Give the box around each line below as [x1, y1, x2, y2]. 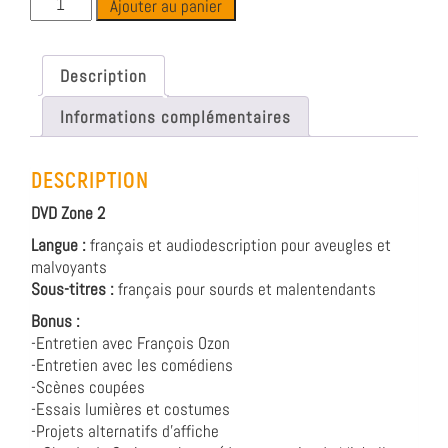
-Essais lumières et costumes [31, 397, 230, 420]
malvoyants [31, 255, 107, 278]
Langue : [31, 233, 86, 256]
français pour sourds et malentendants [114, 277, 376, 300]
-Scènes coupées [31, 375, 145, 398]
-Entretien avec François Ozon [31, 331, 230, 354]
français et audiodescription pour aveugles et [86, 233, 391, 256]
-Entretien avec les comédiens [31, 353, 233, 376]
